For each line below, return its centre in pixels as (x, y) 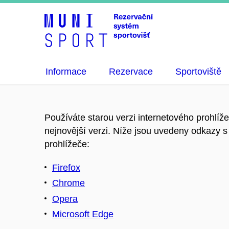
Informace (66, 72)
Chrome (68, 183)
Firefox (66, 167)
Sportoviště (198, 72)
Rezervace (131, 72)
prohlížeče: (67, 144)
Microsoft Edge (83, 214)
